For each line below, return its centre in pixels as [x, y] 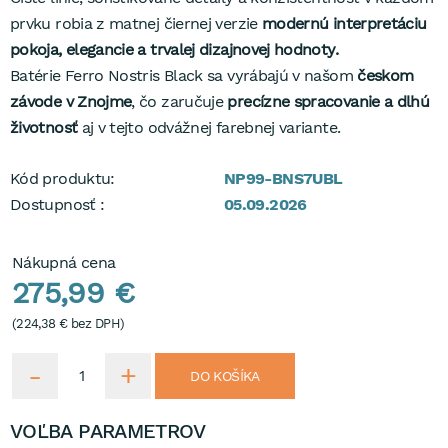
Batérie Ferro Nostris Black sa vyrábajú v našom [184, 75]
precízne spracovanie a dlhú [328, 101]
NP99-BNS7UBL [283, 178]
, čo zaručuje [179, 101]
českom [385, 75]
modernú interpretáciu [344, 23]
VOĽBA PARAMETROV [108, 431]
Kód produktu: [62, 178]
